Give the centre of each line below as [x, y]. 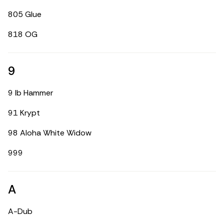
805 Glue [25, 14]
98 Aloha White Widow [50, 133]
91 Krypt [24, 113]
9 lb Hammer [30, 93]
